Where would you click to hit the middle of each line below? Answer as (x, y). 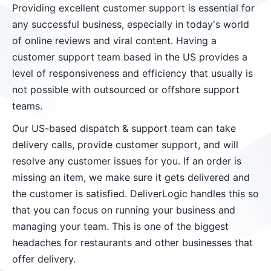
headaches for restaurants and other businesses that (132, 243)
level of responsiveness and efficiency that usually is (132, 73)
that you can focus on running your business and (124, 210)
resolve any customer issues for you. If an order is (127, 161)
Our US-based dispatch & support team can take (124, 129)
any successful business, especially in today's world (131, 24)
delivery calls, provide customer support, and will (125, 145)
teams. (27, 106)
